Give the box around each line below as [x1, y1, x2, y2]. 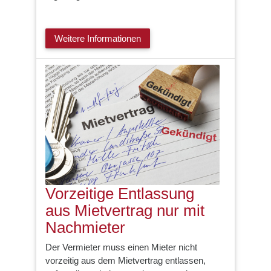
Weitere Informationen [54, 33, 141, 44]
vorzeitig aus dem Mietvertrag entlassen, [45, 255, 206, 266]
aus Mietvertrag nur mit [45, 201, 204, 220]
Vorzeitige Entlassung [45, 184, 194, 203]
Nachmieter [45, 218, 125, 237]
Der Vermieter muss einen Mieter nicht [45, 241, 197, 252]
